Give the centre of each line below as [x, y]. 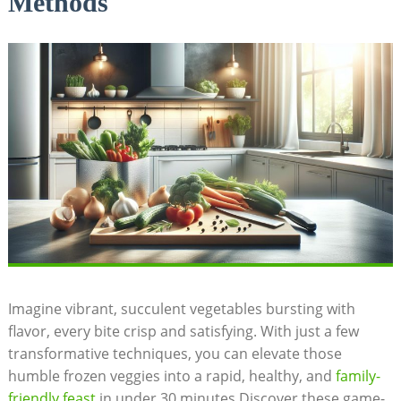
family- [358, 375]
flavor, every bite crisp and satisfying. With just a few [183, 331]
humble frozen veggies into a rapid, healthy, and [171, 375]
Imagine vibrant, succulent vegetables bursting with [181, 308]
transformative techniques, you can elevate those [175, 353]
